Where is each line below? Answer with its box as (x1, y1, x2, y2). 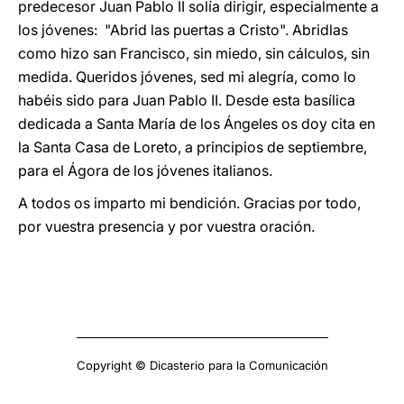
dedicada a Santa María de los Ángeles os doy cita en (18, 115, 375, 133)
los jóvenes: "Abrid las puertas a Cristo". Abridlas (18, 21, 348, 39)
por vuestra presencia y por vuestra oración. (18, 217, 315, 235)
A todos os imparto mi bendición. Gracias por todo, (18, 194, 361, 212)
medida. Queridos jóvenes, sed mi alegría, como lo (18, 68, 356, 86)
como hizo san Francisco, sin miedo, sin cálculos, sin (18, 44, 370, 62)
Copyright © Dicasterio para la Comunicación (76, 358, 328, 372)
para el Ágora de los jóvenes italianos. (18, 161, 272, 179)
